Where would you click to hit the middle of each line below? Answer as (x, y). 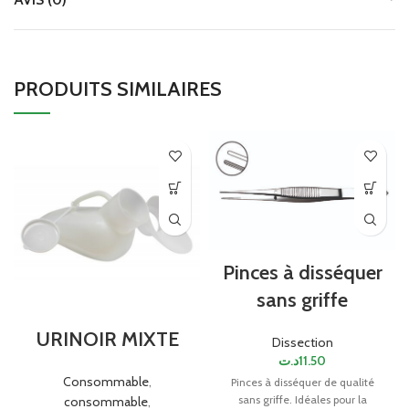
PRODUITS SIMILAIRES (118, 89)
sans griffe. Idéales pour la (302, 399)
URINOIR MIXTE (107, 340)
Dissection (302, 342)
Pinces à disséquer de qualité (302, 382)
